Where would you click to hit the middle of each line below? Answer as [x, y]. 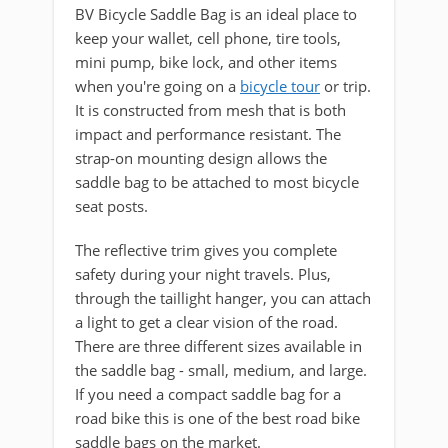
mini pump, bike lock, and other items [206, 62]
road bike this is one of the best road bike [217, 418]
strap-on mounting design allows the [201, 158]
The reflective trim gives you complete [206, 250]
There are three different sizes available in [218, 346]
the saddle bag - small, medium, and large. [221, 370]
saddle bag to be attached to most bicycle [217, 182]
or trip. [345, 86]
